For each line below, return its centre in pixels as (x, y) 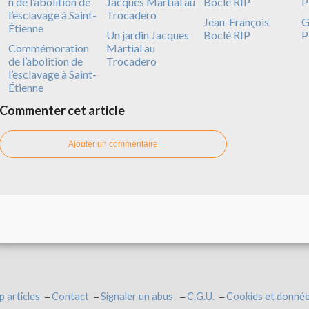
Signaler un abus (138, 297)
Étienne (26, 88)
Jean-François (236, 22)
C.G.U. (200, 297)
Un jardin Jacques (147, 35)
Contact (70, 297)
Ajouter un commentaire (113, 144)
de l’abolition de (46, 61)
